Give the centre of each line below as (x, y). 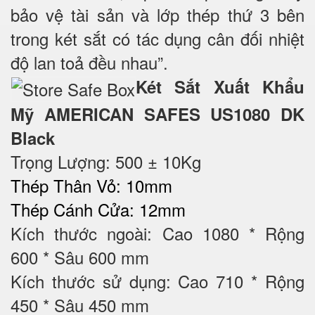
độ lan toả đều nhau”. (92, 63)
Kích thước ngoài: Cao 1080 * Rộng (157, 233)
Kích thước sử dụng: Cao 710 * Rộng (157, 281)
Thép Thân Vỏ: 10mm (91, 186)
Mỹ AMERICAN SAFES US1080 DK (157, 114)
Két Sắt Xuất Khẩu (220, 87)
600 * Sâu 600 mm (80, 257)
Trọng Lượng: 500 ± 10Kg (106, 162)
